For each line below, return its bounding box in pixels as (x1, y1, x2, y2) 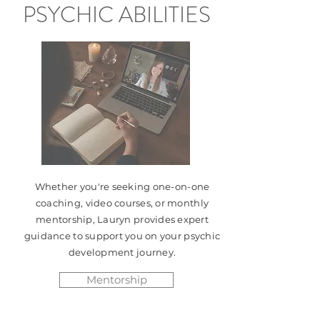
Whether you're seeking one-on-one (34, 181, 210, 192)
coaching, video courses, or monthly (35, 197, 209, 209)
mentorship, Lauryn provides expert (36, 214, 209, 225)
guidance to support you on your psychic (24, 230, 221, 241)
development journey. (68, 246, 176, 258)
